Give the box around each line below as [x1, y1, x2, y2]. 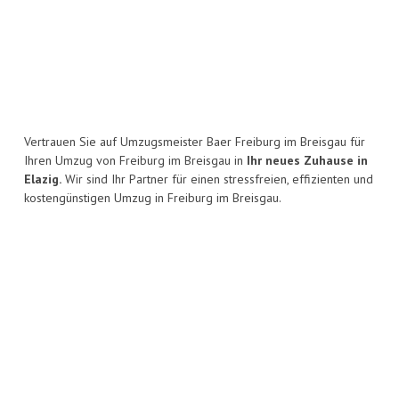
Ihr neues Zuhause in [247, 152, 368, 169]
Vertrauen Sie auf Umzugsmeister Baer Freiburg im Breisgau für [24, 134, 365, 151]
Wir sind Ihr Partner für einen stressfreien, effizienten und [61, 171, 373, 188]
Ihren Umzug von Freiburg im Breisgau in [24, 152, 247, 169]
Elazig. [24, 171, 61, 188]
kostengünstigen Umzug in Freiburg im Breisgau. [24, 190, 281, 207]
